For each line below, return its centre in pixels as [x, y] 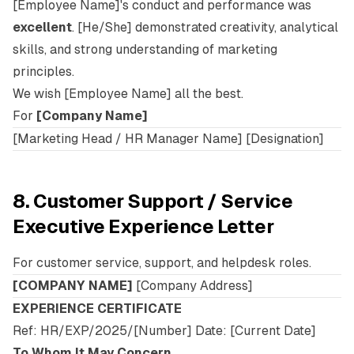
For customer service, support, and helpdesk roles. [162, 263]
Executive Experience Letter [143, 226]
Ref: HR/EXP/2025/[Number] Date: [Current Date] [164, 331]
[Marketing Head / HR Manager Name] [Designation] [168, 139]
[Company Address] [193, 286]
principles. [43, 72]
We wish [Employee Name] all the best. [128, 94]
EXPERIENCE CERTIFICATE [97, 309]
